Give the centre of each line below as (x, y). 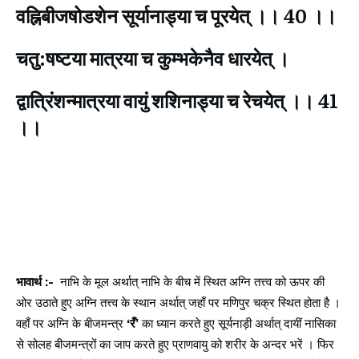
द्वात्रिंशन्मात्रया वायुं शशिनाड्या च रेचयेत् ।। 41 (177, 100)
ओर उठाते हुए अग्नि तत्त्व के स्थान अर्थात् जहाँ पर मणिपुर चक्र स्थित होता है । (178, 303)
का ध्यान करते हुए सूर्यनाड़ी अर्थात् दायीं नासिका (239, 324)
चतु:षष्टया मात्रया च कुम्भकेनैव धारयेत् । (153, 58)
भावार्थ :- (36, 282)
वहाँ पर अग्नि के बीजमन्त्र (71, 324)
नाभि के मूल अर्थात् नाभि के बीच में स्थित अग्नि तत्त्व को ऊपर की (191, 282)
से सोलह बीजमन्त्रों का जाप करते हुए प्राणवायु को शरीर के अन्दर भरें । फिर (175, 345)
